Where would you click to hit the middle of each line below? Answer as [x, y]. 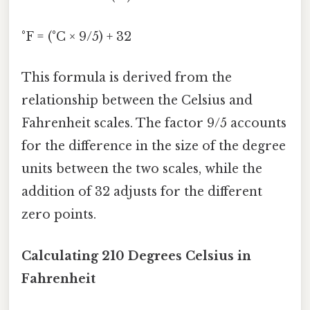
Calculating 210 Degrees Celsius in [136, 256]
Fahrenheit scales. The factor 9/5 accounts [154, 124]
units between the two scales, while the [142, 169]
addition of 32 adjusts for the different [142, 192]
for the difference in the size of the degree [154, 146]
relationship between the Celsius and [137, 101]
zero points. [59, 215]
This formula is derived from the [127, 78]
